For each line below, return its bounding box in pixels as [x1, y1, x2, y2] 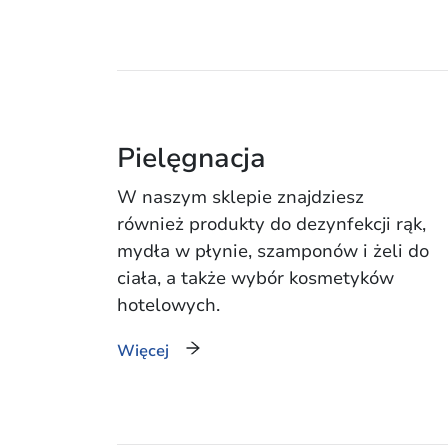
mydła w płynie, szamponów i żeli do [117, 238, 429, 263]
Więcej [117, 339, 169, 362]
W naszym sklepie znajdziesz [117, 184, 364, 209]
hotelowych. [117, 292, 220, 317]
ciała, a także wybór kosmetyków [117, 265, 394, 290]
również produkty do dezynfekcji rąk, [117, 211, 426, 236]
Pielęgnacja [117, 139, 266, 177]
